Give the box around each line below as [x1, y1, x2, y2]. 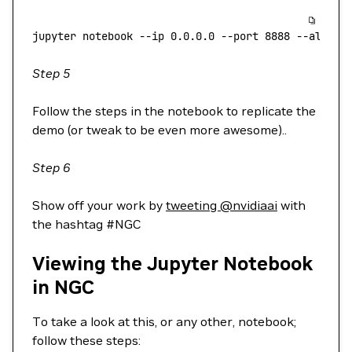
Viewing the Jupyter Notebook [32, 251, 313, 276]
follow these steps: [32, 332, 141, 348]
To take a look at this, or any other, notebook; [32, 313, 296, 329]
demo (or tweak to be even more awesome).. [32, 122, 287, 137]
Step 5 [32, 65, 71, 81]
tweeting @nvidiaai [166, 197, 277, 213]
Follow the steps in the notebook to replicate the [32, 103, 316, 119]
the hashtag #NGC [32, 216, 141, 232]
